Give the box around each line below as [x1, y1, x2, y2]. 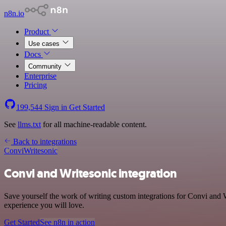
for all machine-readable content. [41, 120, 147, 129]
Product [24, 27, 51, 36]
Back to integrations [11, 137, 77, 146]
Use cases [28, 40, 62, 47]
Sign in [42, 103, 69, 111]
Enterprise [24, 72, 56, 80]
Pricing [24, 81, 47, 89]
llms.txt [18, 120, 41, 129]
